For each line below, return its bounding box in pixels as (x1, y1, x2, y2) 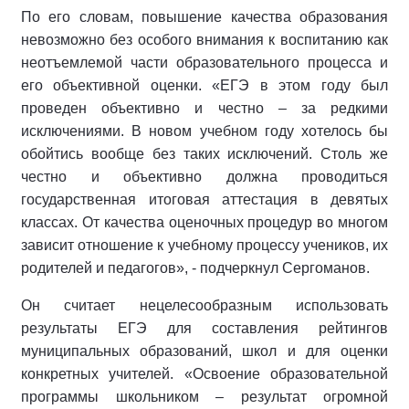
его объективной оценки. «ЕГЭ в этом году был (21, 78, 388, 94)
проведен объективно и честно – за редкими (21, 100, 388, 117)
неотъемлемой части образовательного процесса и (21, 55, 388, 71)
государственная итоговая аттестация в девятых (21, 192, 388, 208)
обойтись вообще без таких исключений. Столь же (21, 146, 388, 163)
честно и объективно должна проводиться (21, 169, 388, 185)
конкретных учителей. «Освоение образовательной (21, 366, 388, 383)
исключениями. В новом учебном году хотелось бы (21, 123, 388, 140)
